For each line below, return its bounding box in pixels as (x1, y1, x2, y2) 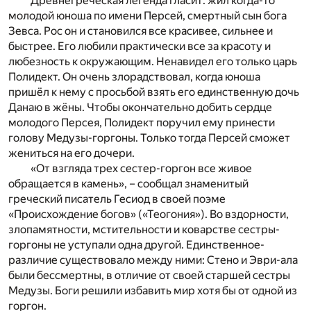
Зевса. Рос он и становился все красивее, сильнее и (8, 24, 273, 37)
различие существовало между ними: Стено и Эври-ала (8, 253, 298, 267)
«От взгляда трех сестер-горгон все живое (31, 161, 252, 175)
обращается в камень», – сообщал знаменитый (8, 176, 249, 190)
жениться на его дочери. (8, 146, 135, 160)
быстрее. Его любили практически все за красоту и (8, 39, 271, 53)
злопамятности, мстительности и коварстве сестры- (8, 222, 280, 236)
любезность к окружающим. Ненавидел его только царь (8, 54, 297, 68)
